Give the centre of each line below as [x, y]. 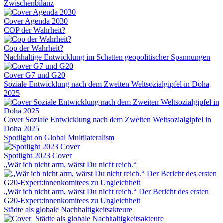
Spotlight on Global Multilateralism [59, 137]
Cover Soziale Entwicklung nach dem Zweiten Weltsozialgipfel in [108, 119]
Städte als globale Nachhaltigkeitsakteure [68, 209]
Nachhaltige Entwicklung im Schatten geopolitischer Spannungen [107, 57]
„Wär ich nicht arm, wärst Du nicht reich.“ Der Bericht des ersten [106, 191]
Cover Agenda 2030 [36, 21]
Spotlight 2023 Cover [38, 155]
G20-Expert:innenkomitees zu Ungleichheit [72, 200]
